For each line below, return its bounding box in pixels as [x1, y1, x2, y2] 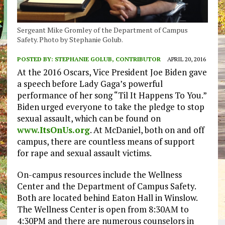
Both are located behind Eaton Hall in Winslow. [17, 192, 197, 204]
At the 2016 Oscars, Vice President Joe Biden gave [17, 66, 207, 78]
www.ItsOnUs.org [17, 124, 90, 136]
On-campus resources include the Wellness [17, 169, 182, 181]
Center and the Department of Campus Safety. [17, 180, 196, 192]
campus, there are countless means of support [17, 136, 195, 148]
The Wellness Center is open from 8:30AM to [17, 203, 189, 215]
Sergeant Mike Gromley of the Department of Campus [17, 25, 188, 35]
